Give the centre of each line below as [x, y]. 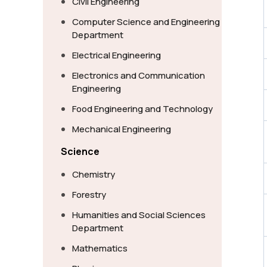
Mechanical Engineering [122, 129]
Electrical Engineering [117, 55]
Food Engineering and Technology [142, 109]
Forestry [89, 195]
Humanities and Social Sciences [139, 215]
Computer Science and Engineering [146, 22]
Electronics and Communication [139, 75]
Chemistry [94, 174]
